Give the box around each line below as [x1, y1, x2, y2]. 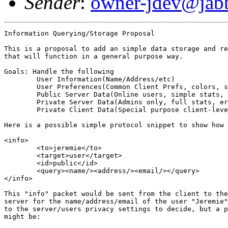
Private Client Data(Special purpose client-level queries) [4, 105, 37, 113]
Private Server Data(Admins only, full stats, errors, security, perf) [4, 98, 37, 106]
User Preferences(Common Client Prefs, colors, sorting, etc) [4, 82, 37, 91]
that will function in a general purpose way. [4, 52, 183, 60]
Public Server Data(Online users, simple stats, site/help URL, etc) [4, 90, 37, 98]
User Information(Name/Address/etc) [4, 75, 37, 83]
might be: [4, 212, 41, 220]
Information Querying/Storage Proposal [4, 29, 155, 37]
